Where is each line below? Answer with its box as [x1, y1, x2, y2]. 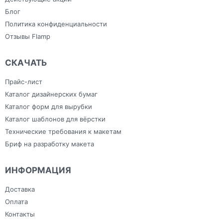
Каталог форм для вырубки [5, 102, 92, 111]
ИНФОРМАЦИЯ [5, 165, 71, 175]
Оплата [5, 197, 28, 206]
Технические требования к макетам [5, 127, 121, 135]
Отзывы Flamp [5, 32, 50, 40]
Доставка [5, 185, 35, 193]
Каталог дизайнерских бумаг [5, 90, 98, 98]
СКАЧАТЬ [5, 57, 47, 68]
